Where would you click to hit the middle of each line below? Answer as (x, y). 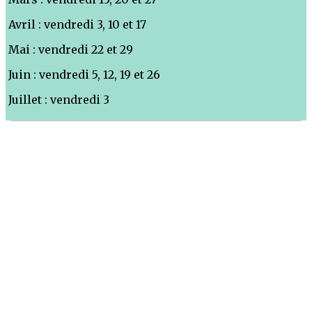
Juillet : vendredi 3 (59, 100)
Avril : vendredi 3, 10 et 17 (77, 25)
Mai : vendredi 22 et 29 (71, 50)
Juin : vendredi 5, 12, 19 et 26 (84, 75)
